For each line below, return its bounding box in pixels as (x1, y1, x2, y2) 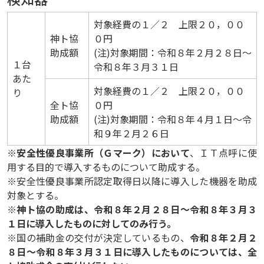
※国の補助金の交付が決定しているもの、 (7, 230, 190, 245)
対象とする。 (7, 188, 64, 203)
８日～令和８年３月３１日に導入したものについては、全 (7, 245, 257, 259)
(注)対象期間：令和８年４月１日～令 (94, 112, 252, 127)
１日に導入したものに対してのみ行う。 (7, 216, 176, 231)
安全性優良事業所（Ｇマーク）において (16, 146, 190, 160)
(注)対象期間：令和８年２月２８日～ (94, 45, 252, 60)
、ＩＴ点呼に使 (190, 146, 258, 160)
